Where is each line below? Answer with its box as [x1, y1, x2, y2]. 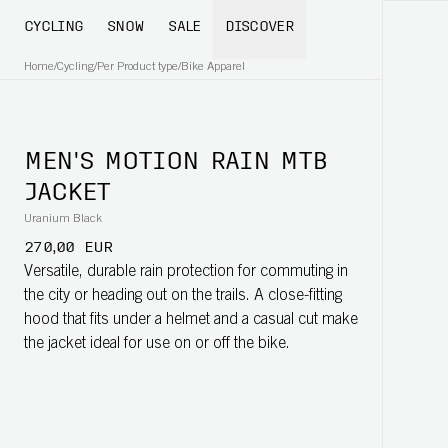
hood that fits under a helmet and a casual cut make [24, 312, 358, 328]
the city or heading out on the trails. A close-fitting [24, 288, 342, 304]
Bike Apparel [181, 61, 245, 73]
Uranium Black [24, 213, 102, 225]
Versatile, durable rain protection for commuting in [24, 264, 348, 280]
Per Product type [97, 61, 178, 73]
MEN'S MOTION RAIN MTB [24, 151, 327, 175]
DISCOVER [224, 20, 294, 35]
